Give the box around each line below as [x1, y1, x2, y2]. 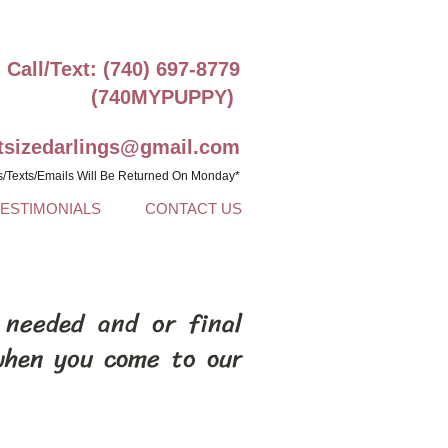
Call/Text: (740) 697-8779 [7, 58, 240, 80]
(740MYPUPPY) [91, 86, 240, 108]
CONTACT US [145, 200, 242, 217]
